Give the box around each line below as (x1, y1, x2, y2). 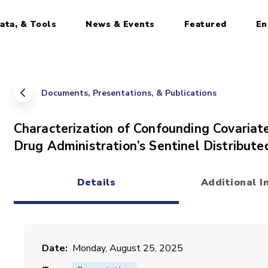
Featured (184, 18, 227, 30)
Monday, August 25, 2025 (72, 242, 183, 255)
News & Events (86, 18, 155, 30)
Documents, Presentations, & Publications (41, 87, 217, 99)
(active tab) (95, 188, 153, 202)
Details (77, 176, 116, 189)
